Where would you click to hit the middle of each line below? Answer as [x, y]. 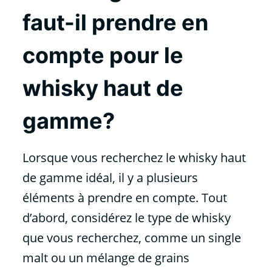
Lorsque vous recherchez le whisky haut [134, 158]
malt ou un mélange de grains [106, 258]
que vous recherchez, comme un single [131, 238]
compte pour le [103, 56]
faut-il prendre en [115, 23]
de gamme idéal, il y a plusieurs [110, 178]
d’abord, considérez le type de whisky [126, 218]
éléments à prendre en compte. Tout [124, 198]
